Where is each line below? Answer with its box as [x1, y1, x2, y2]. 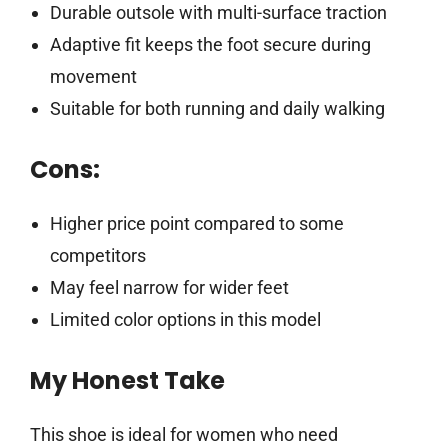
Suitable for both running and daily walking [49, 98, 385, 120]
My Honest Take [30, 364, 225, 398]
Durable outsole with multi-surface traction [49, 2, 387, 24]
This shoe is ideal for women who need [30, 424, 338, 446]
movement [49, 66, 137, 88]
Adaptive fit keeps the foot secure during [49, 34, 371, 56]
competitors [49, 245, 146, 267]
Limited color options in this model [49, 309, 321, 331]
